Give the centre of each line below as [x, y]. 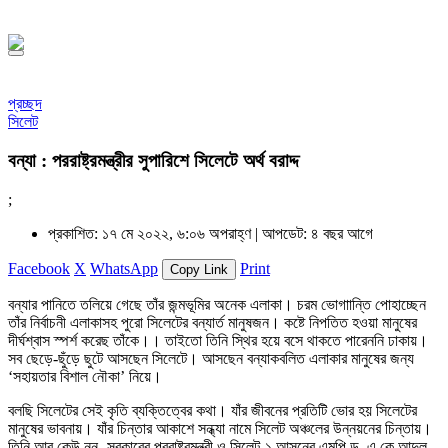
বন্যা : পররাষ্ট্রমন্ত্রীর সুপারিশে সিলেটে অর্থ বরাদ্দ [153, 160]
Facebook [39, 269]
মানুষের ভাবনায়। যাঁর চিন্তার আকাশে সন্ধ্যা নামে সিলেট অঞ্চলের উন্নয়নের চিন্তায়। [220, 429]
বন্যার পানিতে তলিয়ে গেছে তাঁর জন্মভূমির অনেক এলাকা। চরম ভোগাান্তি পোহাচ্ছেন [217, 305]
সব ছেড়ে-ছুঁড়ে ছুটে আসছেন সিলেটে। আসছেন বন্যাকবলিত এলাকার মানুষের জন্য [211, 359]
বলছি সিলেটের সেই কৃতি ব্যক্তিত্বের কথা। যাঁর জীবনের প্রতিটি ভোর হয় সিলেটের [212, 411]
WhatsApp [124, 269]
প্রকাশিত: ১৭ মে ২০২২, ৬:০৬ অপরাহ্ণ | [155, 234]
